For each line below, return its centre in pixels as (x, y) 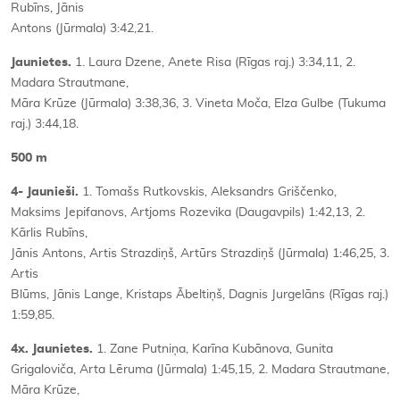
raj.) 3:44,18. (45, 124)
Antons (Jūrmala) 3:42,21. (82, 28)
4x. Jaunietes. (52, 349)
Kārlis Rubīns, (49, 233)
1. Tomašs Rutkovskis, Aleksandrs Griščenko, (209, 192)
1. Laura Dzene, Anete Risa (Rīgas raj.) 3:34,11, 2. (213, 62)
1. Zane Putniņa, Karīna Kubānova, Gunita (213, 349)
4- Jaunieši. (46, 192)
